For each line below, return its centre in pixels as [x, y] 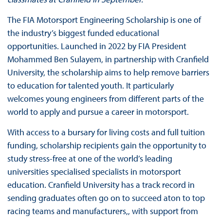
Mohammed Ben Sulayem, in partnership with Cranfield [108, 59]
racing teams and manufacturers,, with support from [102, 211]
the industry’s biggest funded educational [83, 33]
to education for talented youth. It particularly [90, 85]
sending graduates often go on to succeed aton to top [106, 198]
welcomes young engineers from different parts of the [105, 98]
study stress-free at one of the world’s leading [90, 158]
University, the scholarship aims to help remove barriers [108, 72]
